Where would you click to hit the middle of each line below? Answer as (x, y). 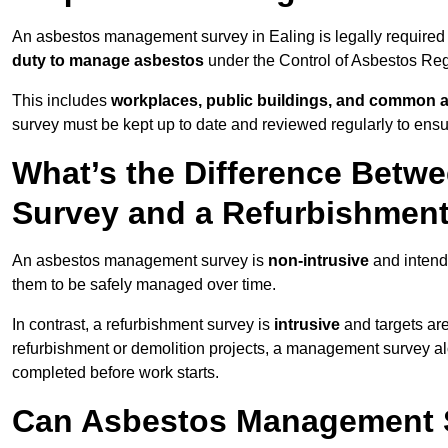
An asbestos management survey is (140, 261)
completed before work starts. (115, 373)
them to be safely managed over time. (144, 285)
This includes (61, 101)
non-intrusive (318, 261)
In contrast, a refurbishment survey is (143, 325)
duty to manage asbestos (108, 61)
